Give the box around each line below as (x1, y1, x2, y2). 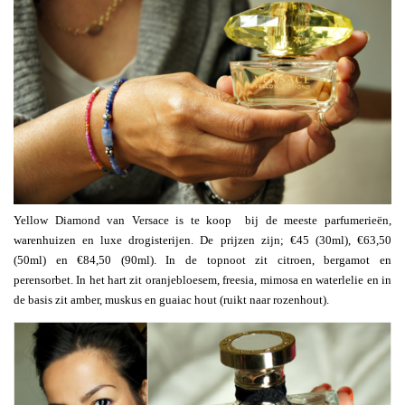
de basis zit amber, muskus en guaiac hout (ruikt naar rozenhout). (14, 292, 329, 306)
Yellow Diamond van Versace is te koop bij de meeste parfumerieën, (14, 212, 391, 227)
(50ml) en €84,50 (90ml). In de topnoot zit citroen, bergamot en (14, 252, 391, 267)
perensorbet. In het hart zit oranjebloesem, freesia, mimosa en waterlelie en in (14, 272, 391, 287)
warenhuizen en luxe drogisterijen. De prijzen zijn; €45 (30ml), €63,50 (14, 232, 391, 247)
